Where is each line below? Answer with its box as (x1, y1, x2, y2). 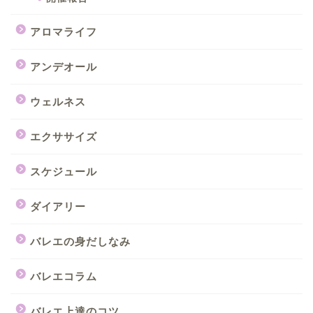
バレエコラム (30, 270, 97, 282)
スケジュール (30, 165, 97, 177)
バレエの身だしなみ (30, 235, 131, 247)
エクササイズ (30, 130, 97, 143)
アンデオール (30, 60, 97, 73)
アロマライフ (30, 25, 97, 38)
